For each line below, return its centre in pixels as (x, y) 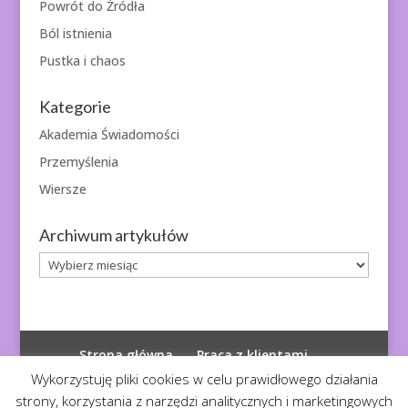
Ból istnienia (75, 34)
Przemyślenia (78, 162)
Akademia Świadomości (109, 135)
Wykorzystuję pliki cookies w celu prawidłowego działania (204, 378)
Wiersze (62, 189)
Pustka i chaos (82, 61)
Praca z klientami (253, 355)
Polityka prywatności (194, 376)
